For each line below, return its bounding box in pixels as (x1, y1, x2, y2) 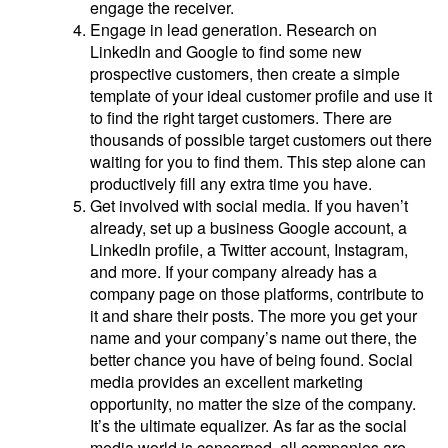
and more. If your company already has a (90, 260, 377, 283)
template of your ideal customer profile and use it (90, 84, 432, 107)
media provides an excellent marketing (90, 370, 363, 393)
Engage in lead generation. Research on (90, 18, 377, 41)
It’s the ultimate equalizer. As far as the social (90, 414, 407, 437)
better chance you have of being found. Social (90, 348, 413, 371)
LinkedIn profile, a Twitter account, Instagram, (90, 238, 408, 261)
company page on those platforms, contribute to (90, 282, 424, 305)
